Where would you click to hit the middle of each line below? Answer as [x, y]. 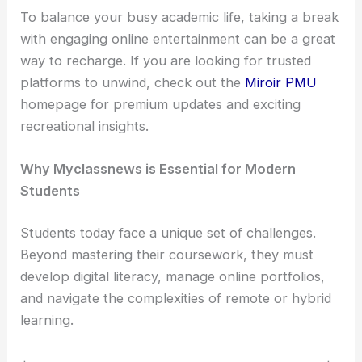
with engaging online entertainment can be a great [178, 39]
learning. [47, 320]
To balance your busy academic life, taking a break [180, 17]
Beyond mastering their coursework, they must [167, 254]
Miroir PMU [281, 83]
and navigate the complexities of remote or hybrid [176, 298]
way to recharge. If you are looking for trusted [166, 61]
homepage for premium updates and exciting [161, 105]
